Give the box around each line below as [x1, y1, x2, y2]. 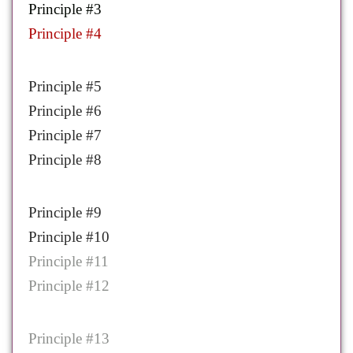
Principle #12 [28, 277, 110, 295]
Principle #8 [28, 151, 102, 169]
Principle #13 [28, 330, 110, 347]
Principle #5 [28, 78, 102, 95]
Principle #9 [28, 204, 102, 221]
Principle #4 [28, 25, 102, 43]
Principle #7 [28, 127, 102, 144]
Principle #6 [28, 102, 102, 120]
